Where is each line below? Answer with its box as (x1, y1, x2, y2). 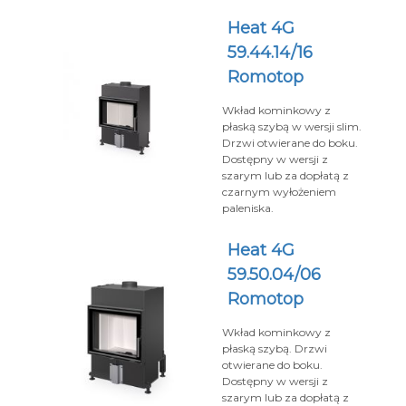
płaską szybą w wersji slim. (222, 120, 362, 133)
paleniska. (222, 201, 274, 215)
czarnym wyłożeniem (222, 185, 336, 198)
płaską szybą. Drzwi (222, 342, 327, 355)
